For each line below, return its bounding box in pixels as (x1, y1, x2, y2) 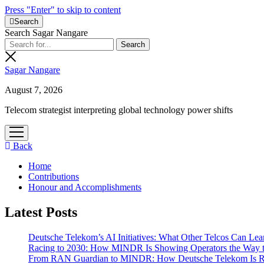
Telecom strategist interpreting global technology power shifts (5, 105, 233, 115)
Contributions (28, 171, 79, 181)
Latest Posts (5, 204, 77, 220)
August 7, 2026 (5, 85, 62, 95)
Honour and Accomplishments (28, 182, 141, 192)
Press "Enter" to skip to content (5, 5, 121, 15)
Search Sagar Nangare (5, 28, 88, 38)
